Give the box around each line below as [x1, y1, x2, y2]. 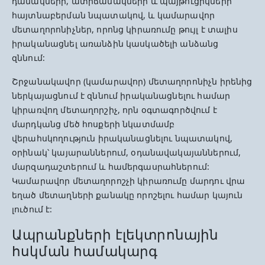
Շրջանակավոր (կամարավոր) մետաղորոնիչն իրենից [12, 76, 253, 87]
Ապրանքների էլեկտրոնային [12, 225, 219, 244]
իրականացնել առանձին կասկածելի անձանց [12, 38, 219, 49]
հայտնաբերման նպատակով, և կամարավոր [12, 9, 215, 21]
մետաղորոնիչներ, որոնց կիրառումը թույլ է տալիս [12, 24, 238, 35]
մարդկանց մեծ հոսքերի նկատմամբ [12, 118, 175, 130]
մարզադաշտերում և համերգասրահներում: [12, 161, 210, 172]
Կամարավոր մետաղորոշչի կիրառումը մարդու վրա [12, 175, 245, 186]
